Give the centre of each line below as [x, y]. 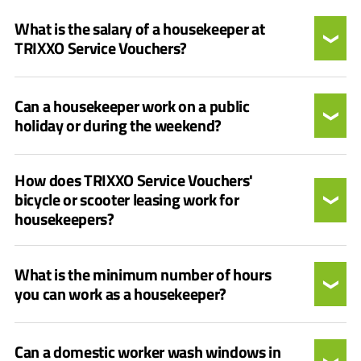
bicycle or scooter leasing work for [127, 199]
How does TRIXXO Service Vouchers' [134, 180]
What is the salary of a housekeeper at [140, 28]
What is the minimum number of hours [143, 274]
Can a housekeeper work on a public [132, 106]
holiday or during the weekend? [118, 125]
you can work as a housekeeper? [121, 293]
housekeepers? [64, 219]
